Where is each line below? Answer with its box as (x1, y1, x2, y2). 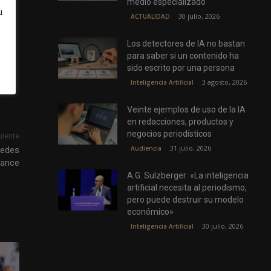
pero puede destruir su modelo (127, 195, 244, 205)
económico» (127, 207, 174, 217)
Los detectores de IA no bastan (127, 39, 246, 49)
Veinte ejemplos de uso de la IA (127, 105, 246, 115)
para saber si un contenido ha (127, 51, 240, 61)
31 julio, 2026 (170, 143, 212, 153)
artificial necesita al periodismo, (127, 183, 247, 193)
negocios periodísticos (127, 129, 212, 139)
